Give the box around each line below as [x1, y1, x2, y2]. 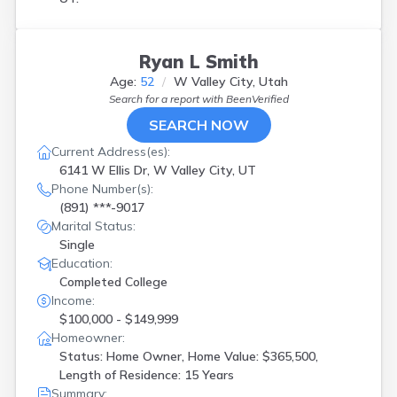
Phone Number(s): [51, 181, 153, 197]
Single [59, 237, 95, 253]
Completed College [59, 274, 167, 290]
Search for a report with [108, 92, 226, 105]
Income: [51, 292, 95, 308]
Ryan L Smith [138, 51, 259, 73]
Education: [51, 255, 113, 271]
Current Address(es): [51, 144, 170, 160]
